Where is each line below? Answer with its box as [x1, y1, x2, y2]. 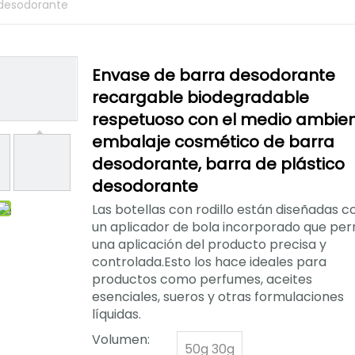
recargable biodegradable [92, 86, 309, 109]
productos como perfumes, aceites [92, 270, 312, 288]
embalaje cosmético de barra [92, 131, 334, 153]
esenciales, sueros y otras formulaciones [92, 288, 344, 306]
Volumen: [92, 330, 150, 349]
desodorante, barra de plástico [92, 153, 345, 175]
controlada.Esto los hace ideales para [92, 253, 326, 271]
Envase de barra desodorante [92, 64, 335, 86]
